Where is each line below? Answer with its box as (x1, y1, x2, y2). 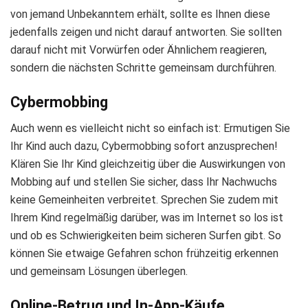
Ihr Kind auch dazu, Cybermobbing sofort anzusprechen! (10, 140, 278, 153)
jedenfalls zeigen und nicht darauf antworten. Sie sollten (10, 25, 282, 38)
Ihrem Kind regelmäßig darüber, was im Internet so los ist (10, 211, 283, 225)
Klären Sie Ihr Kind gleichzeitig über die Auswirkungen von (10, 157, 285, 171)
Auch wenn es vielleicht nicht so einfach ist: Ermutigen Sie (10, 122, 290, 135)
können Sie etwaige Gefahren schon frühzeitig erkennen (10, 247, 278, 261)
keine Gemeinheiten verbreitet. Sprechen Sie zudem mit (10, 193, 278, 207)
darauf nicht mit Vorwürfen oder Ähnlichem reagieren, (10, 43, 267, 56)
